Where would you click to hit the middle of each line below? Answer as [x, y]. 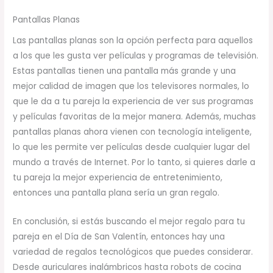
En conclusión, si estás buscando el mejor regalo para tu [129, 222]
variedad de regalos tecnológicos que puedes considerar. [133, 252]
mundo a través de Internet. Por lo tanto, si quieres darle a [134, 163]
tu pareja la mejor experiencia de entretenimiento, [118, 178]
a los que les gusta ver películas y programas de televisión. [136, 56]
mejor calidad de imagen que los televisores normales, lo [131, 87]
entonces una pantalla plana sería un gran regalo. [116, 193]
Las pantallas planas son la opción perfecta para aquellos [133, 41]
